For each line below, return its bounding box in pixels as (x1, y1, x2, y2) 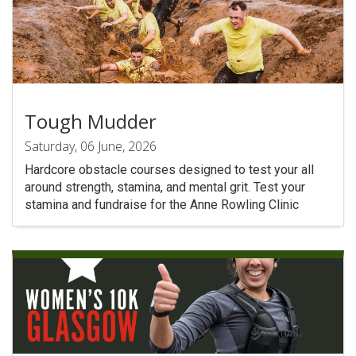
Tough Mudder (25, 108, 157, 134)
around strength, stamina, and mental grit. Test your (25, 180, 305, 195)
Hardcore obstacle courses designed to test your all (25, 162, 314, 177)
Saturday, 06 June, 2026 (25, 137, 157, 155)
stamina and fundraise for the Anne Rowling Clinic (25, 197, 299, 212)
